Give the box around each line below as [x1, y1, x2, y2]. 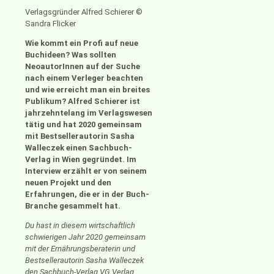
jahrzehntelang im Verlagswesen [25, 108, 152, 118]
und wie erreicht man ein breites [25, 85, 150, 95]
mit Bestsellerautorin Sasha [25, 131, 135, 141]
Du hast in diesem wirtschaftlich [25, 221, 135, 231]
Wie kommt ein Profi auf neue [25, 39, 138, 48]
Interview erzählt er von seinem [25, 166, 147, 176]
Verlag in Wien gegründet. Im [25, 155, 136, 165]
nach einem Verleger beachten [25, 73, 143, 83]
